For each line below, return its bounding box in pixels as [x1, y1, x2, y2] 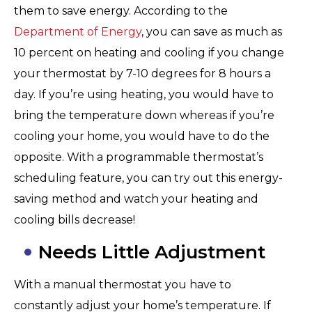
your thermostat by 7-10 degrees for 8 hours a [14, 67, 271, 81]
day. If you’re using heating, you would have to [14, 88, 274, 102]
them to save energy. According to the [14, 4, 228, 18]
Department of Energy [14, 25, 141, 39]
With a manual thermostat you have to [14, 278, 231, 292]
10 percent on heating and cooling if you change [14, 46, 284, 60]
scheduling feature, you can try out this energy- [14, 171, 283, 185]
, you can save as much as [141, 25, 282, 39]
